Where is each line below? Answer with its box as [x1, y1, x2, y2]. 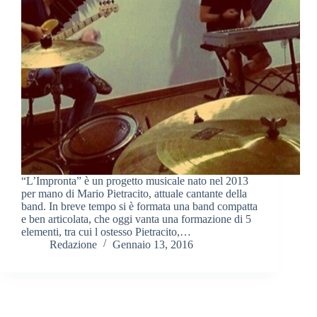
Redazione [50, 238, 97, 251]
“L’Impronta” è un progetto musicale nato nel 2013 [21, 175, 248, 188]
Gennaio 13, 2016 [113, 238, 193, 251]
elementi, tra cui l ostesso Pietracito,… [21, 226, 191, 238]
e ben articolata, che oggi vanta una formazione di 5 [21, 213, 251, 226]
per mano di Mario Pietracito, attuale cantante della [21, 188, 247, 200]
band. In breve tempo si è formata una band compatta [21, 200, 258, 213]
